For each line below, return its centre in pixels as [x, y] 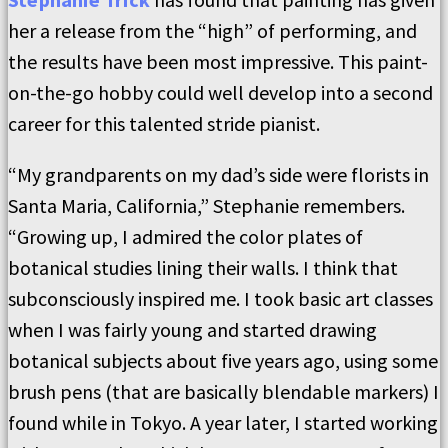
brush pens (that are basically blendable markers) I [223, 391]
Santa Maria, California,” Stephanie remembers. [206, 205]
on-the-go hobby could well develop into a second [220, 92]
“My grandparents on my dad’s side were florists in [218, 174]
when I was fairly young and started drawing [192, 329]
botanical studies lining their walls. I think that [203, 267]
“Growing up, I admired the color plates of [185, 236]
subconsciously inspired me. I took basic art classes [220, 298]
